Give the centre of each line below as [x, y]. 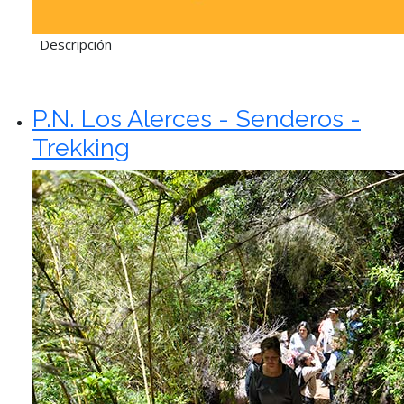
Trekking [81, 147]
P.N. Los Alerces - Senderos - [197, 119]
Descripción [74, 44]
